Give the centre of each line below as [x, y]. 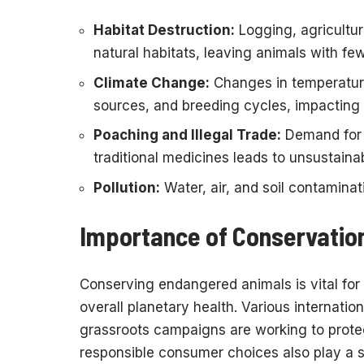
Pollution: [127, 187]
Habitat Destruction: [164, 30]
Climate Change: [152, 82]
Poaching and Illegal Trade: [187, 135]
